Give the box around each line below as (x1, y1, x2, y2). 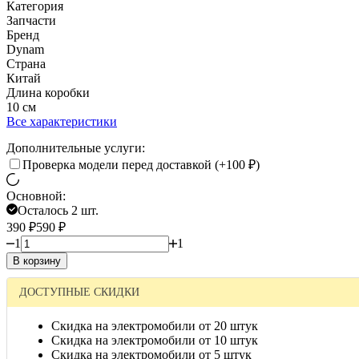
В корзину (13, 254, 61, 267)
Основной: (6, 188, 66, 203)
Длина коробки (6, 85, 90, 99)
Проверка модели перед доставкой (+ (22, 157, 226, 171)
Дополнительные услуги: (6, 140, 145, 155)
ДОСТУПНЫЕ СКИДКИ (19, 285, 139, 298)
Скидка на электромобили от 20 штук (51, 318, 258, 333)
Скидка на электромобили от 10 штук (51, 333, 258, 347)
